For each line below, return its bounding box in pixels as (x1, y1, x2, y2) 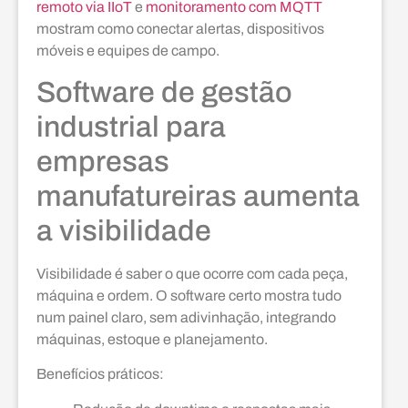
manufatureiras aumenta (36, 179, 360, 212)
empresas (36, 145, 169, 178)
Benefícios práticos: (36, 366, 164, 382)
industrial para (36, 110, 226, 143)
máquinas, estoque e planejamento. (36, 331, 268, 347)
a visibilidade (36, 214, 211, 247)
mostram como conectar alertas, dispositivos (36, 21, 324, 37)
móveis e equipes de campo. (36, 43, 219, 59)
